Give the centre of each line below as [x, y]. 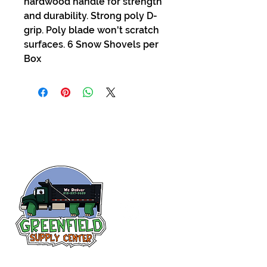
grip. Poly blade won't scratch [91, 30]
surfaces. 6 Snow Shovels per [91, 44]
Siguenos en [140, 229]
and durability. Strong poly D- [91, 16]
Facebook [136, 239]
